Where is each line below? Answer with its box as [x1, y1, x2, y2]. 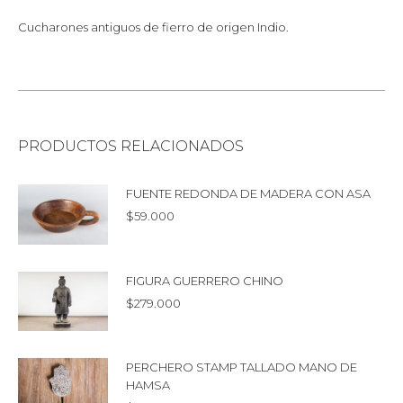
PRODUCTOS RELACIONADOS [18, 137, 244, 155]
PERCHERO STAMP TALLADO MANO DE [126, 360, 357, 375]
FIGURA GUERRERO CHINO [126, 273, 283, 288]
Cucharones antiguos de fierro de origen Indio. [18, 19, 289, 34]
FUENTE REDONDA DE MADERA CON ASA [126, 185, 371, 201]
